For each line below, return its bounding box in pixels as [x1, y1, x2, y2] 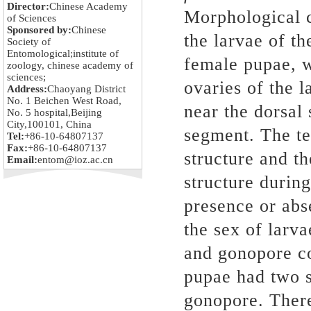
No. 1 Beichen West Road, [7, 95, 121, 106]
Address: [7, 83, 47, 94]
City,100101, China [7, 119, 92, 130]
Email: [7, 154, 37, 165]
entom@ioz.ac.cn [37, 154, 113, 165]
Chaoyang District [47, 83, 126, 94]
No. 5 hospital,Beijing [7, 107, 102, 118]
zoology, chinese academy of [7, 60, 133, 71]
